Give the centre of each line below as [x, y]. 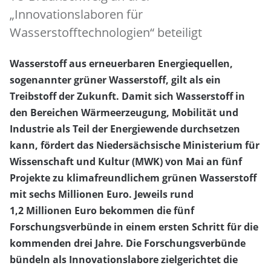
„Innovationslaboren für [76, 14]
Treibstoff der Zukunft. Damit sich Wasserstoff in [127, 96]
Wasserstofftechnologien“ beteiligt [106, 32]
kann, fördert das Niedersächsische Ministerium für [135, 145]
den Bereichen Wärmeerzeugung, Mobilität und [124, 113]
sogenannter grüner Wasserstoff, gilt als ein [115, 80]
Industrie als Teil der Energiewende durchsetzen [125, 129]
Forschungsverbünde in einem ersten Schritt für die [134, 227]
